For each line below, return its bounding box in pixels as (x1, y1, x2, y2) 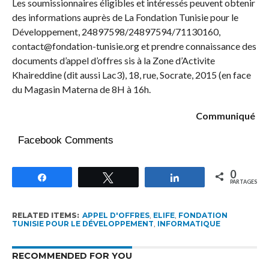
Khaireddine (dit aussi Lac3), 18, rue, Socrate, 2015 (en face (11, 69, 251, 81)
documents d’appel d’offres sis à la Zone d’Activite (11, 55, 215, 67)
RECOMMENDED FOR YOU (11, 250, 132, 262)
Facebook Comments (17, 134, 113, 147)
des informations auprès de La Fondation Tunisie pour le (11, 11, 238, 23)
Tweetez (121, 172, 155, 183)
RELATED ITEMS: (11, 211, 79, 220)
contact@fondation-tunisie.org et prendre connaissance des (11, 40, 256, 52)
